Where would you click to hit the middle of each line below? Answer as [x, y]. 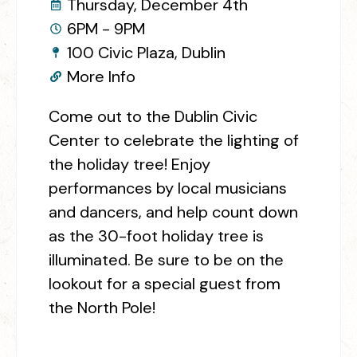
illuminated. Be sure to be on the [166, 259]
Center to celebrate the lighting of [174, 140]
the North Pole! [104, 307]
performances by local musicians [168, 188]
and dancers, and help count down [173, 212]
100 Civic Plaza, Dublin [146, 52]
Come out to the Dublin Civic [153, 116]
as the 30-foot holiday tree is [156, 235]
